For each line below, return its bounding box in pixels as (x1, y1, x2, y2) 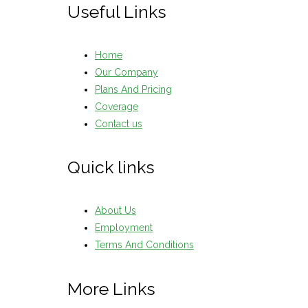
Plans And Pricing (95, 83, 172, 95)
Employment (95, 222, 153, 234)
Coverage (95, 100, 138, 112)
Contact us (95, 118, 142, 129)
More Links (67, 278, 155, 299)
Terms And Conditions (95, 239, 194, 251)
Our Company (95, 66, 158, 78)
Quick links (67, 157, 155, 178)
